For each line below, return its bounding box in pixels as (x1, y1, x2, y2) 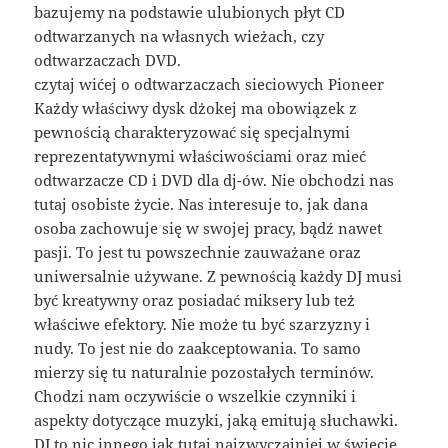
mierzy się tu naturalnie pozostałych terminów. (34, 362, 375, 383)
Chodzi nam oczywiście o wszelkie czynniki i (34, 386, 357, 407)
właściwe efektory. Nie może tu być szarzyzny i (34, 314, 371, 335)
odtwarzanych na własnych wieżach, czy (34, 26, 325, 47)
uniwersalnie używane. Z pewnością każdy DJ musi (34, 266, 403, 287)
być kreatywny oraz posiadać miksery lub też (34, 290, 356, 311)
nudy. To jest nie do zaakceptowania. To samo (34, 338, 362, 359)
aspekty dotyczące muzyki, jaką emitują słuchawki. (34, 410, 399, 431)
